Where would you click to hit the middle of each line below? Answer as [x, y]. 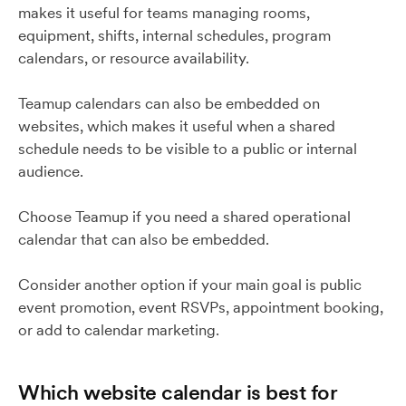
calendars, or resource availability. [134, 58]
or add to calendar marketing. [119, 330]
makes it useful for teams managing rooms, [164, 13]
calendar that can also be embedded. [144, 239]
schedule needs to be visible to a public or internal [188, 149]
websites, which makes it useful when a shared [177, 126]
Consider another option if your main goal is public [190, 285]
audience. [51, 171]
